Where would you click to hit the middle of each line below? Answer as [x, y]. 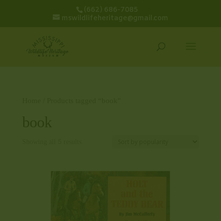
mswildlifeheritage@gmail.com [115, 18]
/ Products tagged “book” [81, 101]
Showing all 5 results [52, 142]
